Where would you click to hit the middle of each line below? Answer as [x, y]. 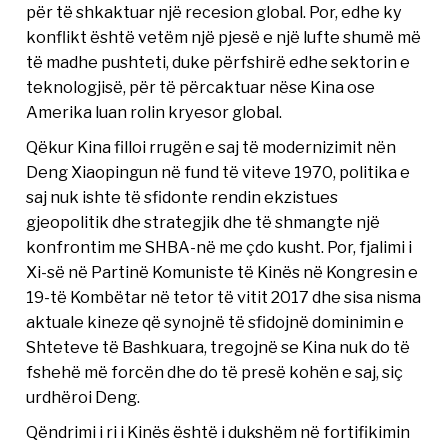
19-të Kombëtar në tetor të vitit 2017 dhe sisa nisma [224, 297]
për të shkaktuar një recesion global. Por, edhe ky [214, 12]
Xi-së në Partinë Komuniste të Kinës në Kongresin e [222, 272]
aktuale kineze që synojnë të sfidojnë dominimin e [215, 322]
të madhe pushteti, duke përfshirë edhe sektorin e [218, 62]
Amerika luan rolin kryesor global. [154, 112]
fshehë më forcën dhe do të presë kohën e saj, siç [215, 372]
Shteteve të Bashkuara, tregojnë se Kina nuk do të [218, 347]
